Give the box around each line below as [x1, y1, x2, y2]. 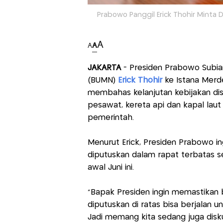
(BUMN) [87, 76, 118, 84]
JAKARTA [87, 64, 121, 72]
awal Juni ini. [87, 163, 134, 171]
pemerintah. [87, 113, 134, 121]
